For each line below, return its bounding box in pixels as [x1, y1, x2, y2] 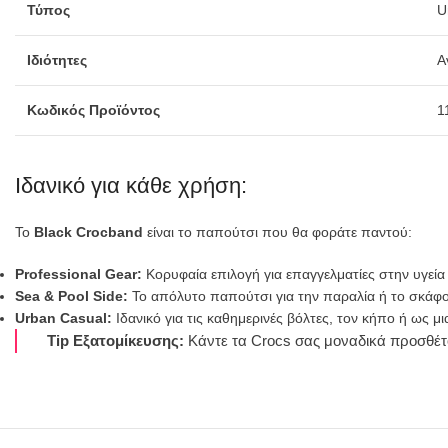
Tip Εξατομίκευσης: [47, 331, 184, 349]
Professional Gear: [15, 265, 142, 282]
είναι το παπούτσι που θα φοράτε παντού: [143, 223, 412, 240]
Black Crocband [34, 223, 143, 240]
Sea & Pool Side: [15, 287, 128, 304]
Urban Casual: [15, 309, 112, 326]
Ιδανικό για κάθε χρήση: [15, 172, 247, 198]
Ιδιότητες [27, 51, 87, 68]
